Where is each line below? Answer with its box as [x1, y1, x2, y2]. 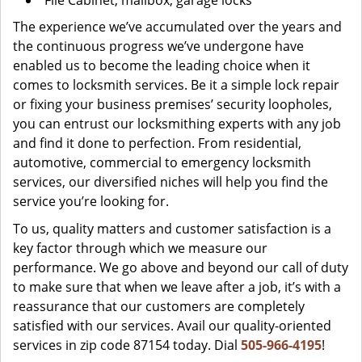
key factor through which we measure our [13, 239, 267, 257]
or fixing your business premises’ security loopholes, [13, 95, 332, 113]
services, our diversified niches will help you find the [13, 173, 328, 191]
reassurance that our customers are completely [13, 297, 305, 315]
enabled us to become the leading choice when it [13, 57, 310, 74]
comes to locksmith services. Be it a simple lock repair [13, 76, 339, 94]
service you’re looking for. [13, 192, 169, 210]
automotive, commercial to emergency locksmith [13, 154, 311, 171]
